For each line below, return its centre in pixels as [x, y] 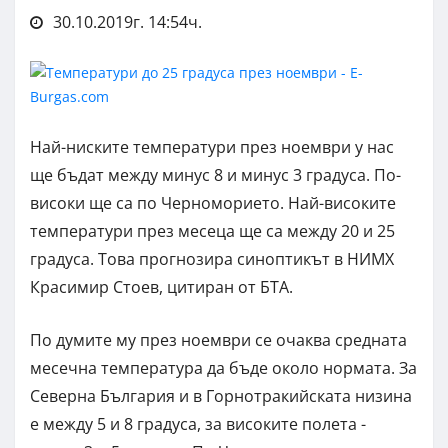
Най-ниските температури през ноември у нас [212, 146]
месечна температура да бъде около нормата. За [223, 367]
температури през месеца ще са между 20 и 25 [212, 230]
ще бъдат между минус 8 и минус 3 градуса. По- [215, 174]
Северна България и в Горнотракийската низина [221, 395]
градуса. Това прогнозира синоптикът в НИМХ [212, 258]
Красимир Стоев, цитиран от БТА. [161, 286]
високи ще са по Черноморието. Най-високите [213, 202]
